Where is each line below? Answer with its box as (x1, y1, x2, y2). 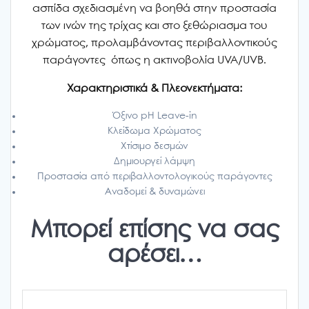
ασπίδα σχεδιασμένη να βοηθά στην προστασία (32, 3, 277, 14)
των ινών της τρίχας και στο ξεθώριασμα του (41, 21, 268, 32)
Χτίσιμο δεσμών (121, 141, 188, 152)
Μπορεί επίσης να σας (30, 219, 279, 243)
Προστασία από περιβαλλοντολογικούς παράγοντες (37, 172, 272, 182)
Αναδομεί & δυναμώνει (104, 187, 205, 197)
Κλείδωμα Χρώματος (108, 126, 201, 137)
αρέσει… (108, 244, 201, 268)
